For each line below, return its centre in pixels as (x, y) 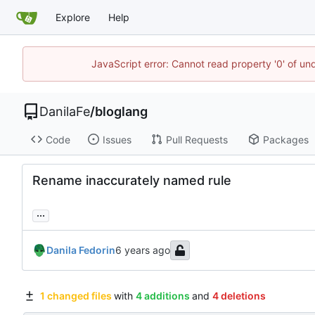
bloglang (121, 111)
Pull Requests (197, 139)
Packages (285, 139)
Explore (73, 17)
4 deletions (239, 296)
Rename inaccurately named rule (132, 181)
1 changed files (76, 296)
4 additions (162, 296)
